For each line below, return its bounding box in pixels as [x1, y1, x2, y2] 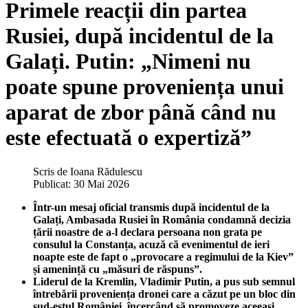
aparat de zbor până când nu [5, 100, 276, 125]
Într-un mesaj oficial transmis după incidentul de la [33, 201, 269, 213]
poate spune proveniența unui [5, 74, 284, 100]
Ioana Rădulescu [70, 165, 142, 177]
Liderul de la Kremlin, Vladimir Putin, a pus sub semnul [33, 275, 295, 287]
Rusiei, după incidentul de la [5, 23, 274, 49]
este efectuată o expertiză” [5, 125, 252, 151]
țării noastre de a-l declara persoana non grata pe [33, 225, 262, 238]
